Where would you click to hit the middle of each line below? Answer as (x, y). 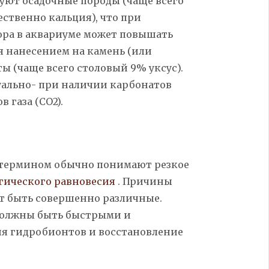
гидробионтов (48, 231)
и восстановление (136, 231)
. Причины (145, 181)
